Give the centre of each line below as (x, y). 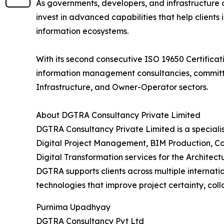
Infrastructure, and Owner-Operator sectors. (122, 87)
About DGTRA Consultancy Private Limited (118, 115)
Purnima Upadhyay (73, 207)
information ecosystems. (82, 31)
